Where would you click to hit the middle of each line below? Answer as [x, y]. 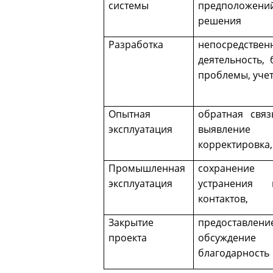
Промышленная [147, 168]
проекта [128, 238]
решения [220, 21]
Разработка [136, 45]
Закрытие [131, 223]
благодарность [234, 253]
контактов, [223, 199]
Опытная [130, 114]
